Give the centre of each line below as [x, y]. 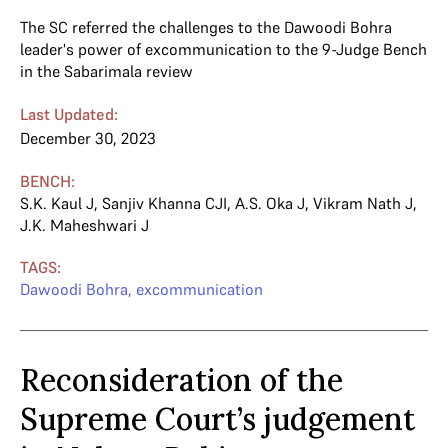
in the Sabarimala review [106, 71]
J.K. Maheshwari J [84, 225]
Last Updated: [69, 114]
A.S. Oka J [270, 203]
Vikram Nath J [363, 203]
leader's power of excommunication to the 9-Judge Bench [223, 49]
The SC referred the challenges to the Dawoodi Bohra [206, 27]
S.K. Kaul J [57, 203]
